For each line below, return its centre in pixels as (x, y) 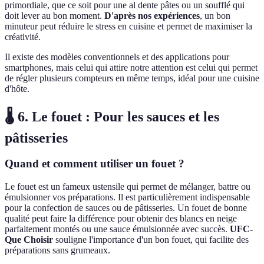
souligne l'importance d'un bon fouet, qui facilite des (151, 240)
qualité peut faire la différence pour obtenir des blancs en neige (121, 219)
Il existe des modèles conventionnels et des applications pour (117, 57)
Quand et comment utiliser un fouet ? (95, 164)
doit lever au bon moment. (55, 15)
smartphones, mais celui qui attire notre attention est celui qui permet (131, 67)
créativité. (23, 37)
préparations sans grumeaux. (57, 250)
